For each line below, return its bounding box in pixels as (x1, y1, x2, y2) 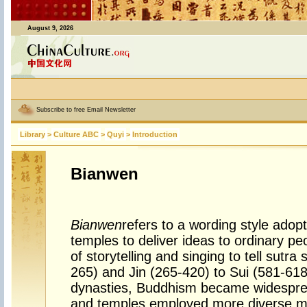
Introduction (132, 130, 177, 138)
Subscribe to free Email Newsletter (36, 106, 136, 114)
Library (19, 130, 45, 138)
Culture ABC (53, 130, 99, 138)
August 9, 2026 (27, 25, 73, 32)
